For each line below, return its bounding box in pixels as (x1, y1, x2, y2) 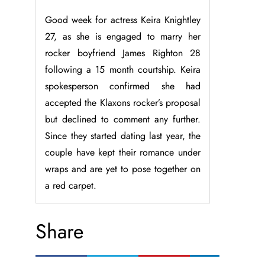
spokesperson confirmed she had (45, 79, 201, 93)
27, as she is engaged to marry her (45, 30, 201, 44)
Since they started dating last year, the (45, 129, 201, 143)
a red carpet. (45, 179, 96, 193)
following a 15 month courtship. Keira (45, 63, 201, 77)
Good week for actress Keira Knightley (45, 13, 201, 27)
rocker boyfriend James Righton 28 (45, 46, 201, 60)
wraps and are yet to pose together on (45, 162, 201, 176)
